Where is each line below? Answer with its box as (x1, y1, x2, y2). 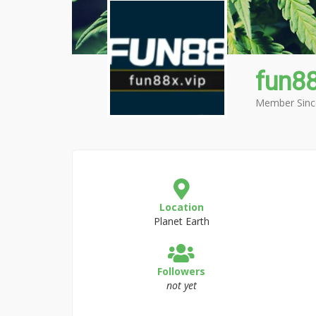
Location (159, 200, 204, 214)
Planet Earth (153, 214, 209, 228)
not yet (166, 279, 197, 292)
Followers (157, 265, 206, 278)
